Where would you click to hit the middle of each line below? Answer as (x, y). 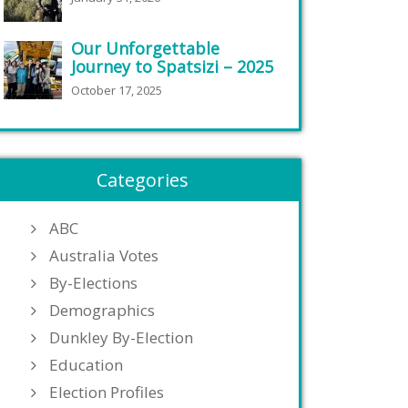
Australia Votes (104, 255)
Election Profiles (107, 392)
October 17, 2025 (117, 90)
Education (86, 365)
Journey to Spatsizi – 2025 (172, 66)
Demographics (102, 310)
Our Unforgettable (145, 48)
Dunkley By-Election (121, 337)
